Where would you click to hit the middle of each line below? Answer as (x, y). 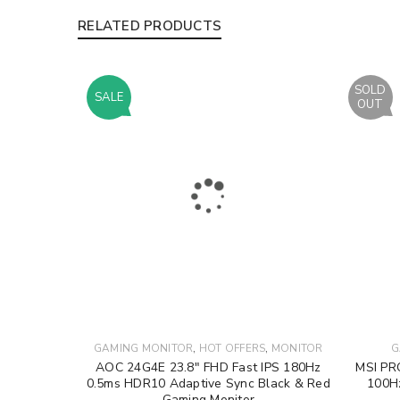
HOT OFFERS (232, 349)
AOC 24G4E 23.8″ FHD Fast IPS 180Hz (208, 368)
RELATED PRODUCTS (150, 25)
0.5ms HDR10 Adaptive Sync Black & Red (208, 384)
